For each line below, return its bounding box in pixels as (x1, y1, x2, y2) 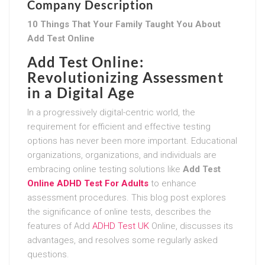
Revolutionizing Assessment (27, 68, 224, 86)
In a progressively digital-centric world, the (27, 106, 195, 118)
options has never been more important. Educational (27, 135, 237, 146)
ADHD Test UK (92, 220, 149, 231)
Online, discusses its (149, 220, 233, 231)
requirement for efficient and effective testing (27, 121, 211, 132)
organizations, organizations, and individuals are (27, 149, 216, 160)
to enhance (148, 177, 196, 189)
